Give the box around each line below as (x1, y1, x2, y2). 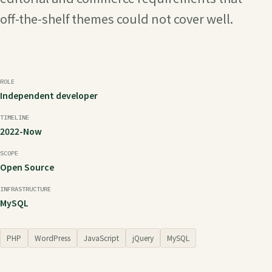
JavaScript (84, 233, 119, 243)
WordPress (35, 233, 70, 243)
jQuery (132, 233, 154, 243)
